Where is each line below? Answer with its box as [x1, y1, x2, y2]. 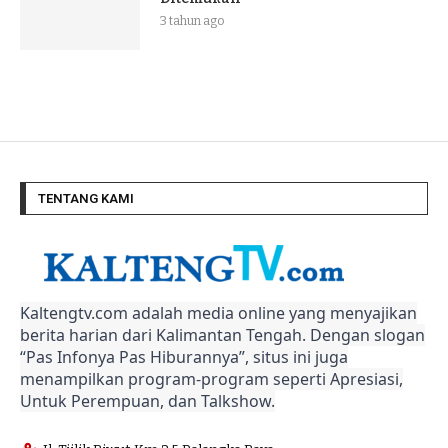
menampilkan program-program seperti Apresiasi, [20, 367, 403, 390]
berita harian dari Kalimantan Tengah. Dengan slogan [20, 323, 425, 346]
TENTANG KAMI [38, 190, 134, 206]
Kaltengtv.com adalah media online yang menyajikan [20, 301, 417, 324]
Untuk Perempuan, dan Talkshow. [20, 389, 275, 412]
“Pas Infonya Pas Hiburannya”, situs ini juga [20, 345, 348, 368]
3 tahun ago [160, 13, 224, 28]
